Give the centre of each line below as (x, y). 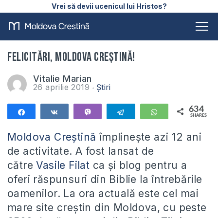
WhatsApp (181, 112)
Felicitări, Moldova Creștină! (71, 57)
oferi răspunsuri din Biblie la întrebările (105, 179)
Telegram (145, 112)
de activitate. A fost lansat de (81, 151)
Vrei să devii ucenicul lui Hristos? (109, 6)
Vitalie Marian (63, 79)
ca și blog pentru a (138, 165)
